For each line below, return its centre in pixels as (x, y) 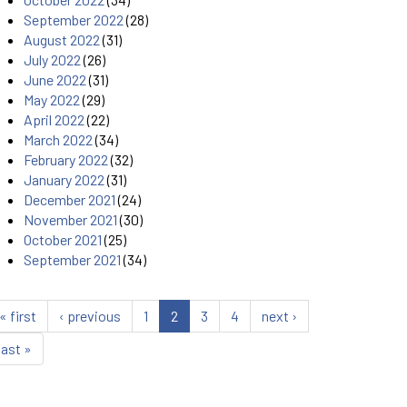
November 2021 (70, 220)
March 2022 (58, 140)
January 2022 (64, 180)
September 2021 (72, 260)
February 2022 (66, 160)
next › (279, 316)
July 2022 (52, 60)
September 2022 (74, 20)
